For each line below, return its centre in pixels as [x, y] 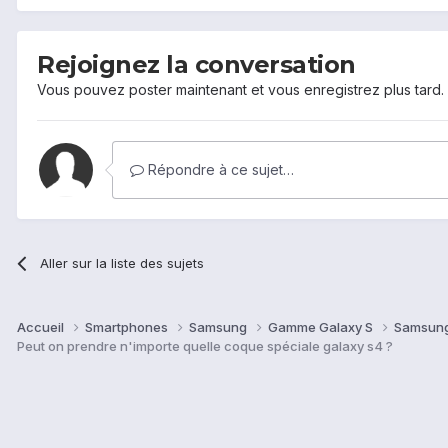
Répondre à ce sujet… [219, 169]
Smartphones [128, 326]
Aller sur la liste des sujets [122, 262]
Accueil [42, 326]
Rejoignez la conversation [196, 64]
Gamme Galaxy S [322, 326]
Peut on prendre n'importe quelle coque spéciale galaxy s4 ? [205, 345]
